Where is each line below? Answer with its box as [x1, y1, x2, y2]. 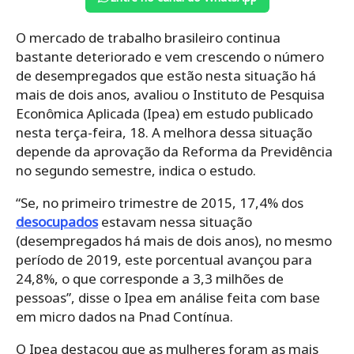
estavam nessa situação [98, 212, 252, 231]
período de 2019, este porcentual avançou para [16, 250, 312, 269]
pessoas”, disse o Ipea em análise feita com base [16, 288, 320, 307]
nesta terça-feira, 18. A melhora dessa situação [16, 122, 312, 141]
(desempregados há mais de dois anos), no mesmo [16, 231, 332, 250]
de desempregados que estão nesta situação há [16, 66, 316, 85]
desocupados [16, 212, 98, 231]
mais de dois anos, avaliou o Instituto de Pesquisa [16, 85, 325, 104]
